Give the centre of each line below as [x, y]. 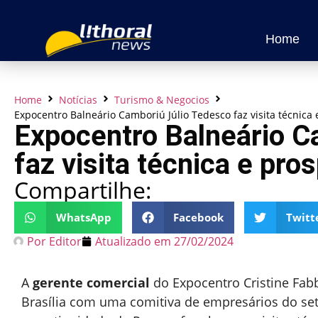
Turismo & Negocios [162, 99]
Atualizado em [133, 241]
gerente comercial [91, 282]
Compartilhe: [83, 190]
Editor [64, 241]
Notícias [78, 99]
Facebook [198, 218]
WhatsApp [83, 218]
